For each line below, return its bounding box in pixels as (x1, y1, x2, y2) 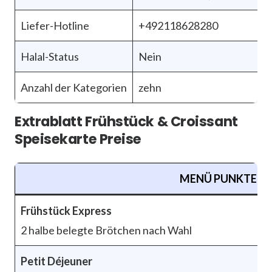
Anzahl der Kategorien (21, 81, 127, 95)
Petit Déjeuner (21, 254, 92, 268)
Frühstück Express (21, 204, 112, 218)
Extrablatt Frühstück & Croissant (15, 112, 238, 132)
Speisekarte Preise (15, 129, 141, 149)
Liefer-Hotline (21, 19, 89, 33)
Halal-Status (21, 50, 79, 64)
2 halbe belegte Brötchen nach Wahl (21, 223, 192, 237)
